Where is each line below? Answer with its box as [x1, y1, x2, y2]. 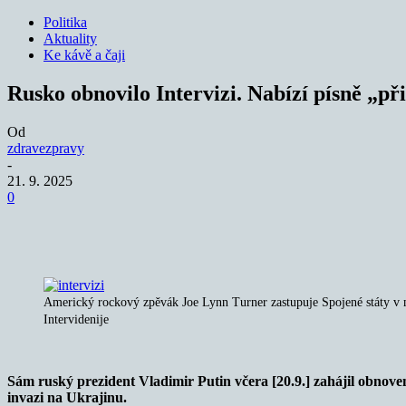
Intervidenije [43, 312, 109, 326]
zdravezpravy [7, 140, 84, 156]
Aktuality [43, 31, 97, 46]
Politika [43, 14, 87, 30]
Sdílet [76, 217, 104, 231]
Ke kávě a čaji [43, 47, 125, 63]
